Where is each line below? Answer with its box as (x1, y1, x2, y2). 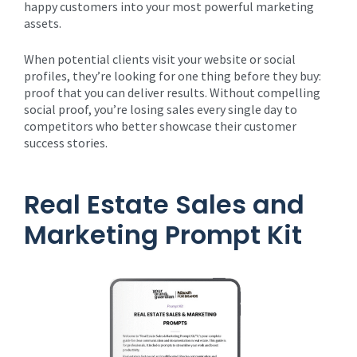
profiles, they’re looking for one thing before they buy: (24, 68, 321, 84)
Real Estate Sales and (24, 186, 304, 222)
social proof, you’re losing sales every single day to (24, 101, 297, 117)
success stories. (24, 135, 108, 151)
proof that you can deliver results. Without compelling (24, 84, 320, 100)
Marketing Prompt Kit (24, 217, 302, 253)
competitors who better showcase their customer (24, 118, 296, 134)
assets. (24, 15, 61, 31)
